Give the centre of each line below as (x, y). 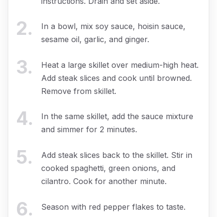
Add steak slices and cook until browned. (116, 78)
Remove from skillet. (79, 91)
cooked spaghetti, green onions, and (108, 168)
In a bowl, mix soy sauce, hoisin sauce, (113, 26)
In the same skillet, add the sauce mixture (117, 116)
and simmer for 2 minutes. (89, 130)
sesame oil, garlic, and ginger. (95, 39)
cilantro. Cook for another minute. (104, 181)
